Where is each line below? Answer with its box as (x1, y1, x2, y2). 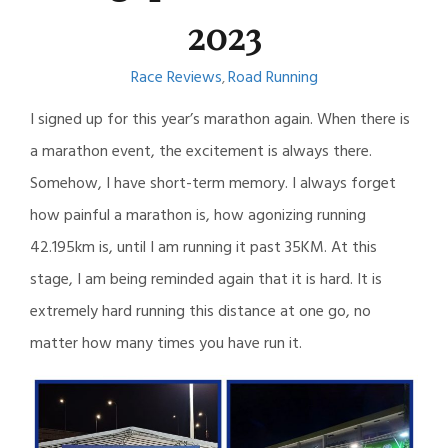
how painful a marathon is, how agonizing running (30, 202, 366, 229)
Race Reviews (130, 64, 222, 91)
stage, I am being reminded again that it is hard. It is (30, 266, 382, 293)
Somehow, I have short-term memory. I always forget (30, 170, 396, 197)
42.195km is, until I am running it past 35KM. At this (30, 234, 377, 261)
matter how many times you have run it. (30, 330, 302, 357)
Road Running (227, 64, 318, 91)
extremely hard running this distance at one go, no (30, 298, 371, 325)
